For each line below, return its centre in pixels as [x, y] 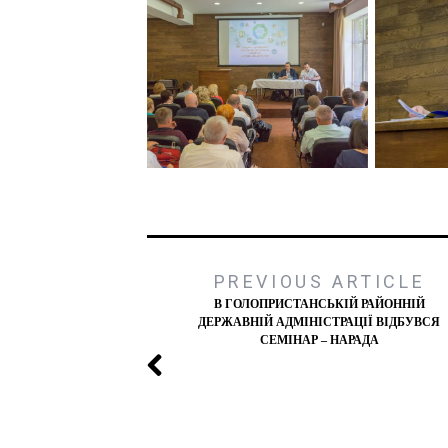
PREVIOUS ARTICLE [319, 281]
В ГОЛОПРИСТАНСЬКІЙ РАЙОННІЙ [319, 303]
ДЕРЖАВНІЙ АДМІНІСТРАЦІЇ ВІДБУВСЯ [319, 321]
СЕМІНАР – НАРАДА [319, 339]
